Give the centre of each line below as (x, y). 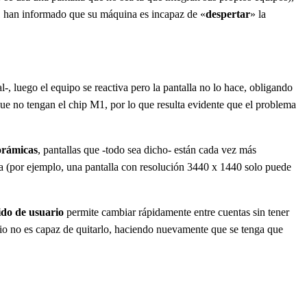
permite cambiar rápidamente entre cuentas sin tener (176, 212)
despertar (228, 14)
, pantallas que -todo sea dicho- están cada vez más (147, 149)
